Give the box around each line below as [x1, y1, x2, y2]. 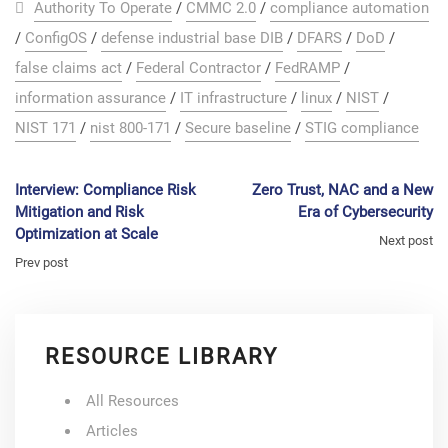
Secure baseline [185, 118, 291, 137]
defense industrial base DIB [101, 28, 283, 47]
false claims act [15, 58, 122, 77]
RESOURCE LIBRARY [45, 343, 278, 369]
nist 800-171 [90, 118, 171, 137]
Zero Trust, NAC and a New [252, 180, 433, 199]
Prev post [15, 254, 68, 270]
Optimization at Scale [15, 224, 158, 243]
